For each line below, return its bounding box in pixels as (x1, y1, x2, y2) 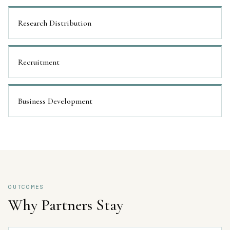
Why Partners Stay (8, 196, 123, 215)
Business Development (18, 96, 92, 106)
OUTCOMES (8, 183, 45, 190)
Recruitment (18, 57, 60, 67)
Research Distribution (18, 18, 91, 28)
